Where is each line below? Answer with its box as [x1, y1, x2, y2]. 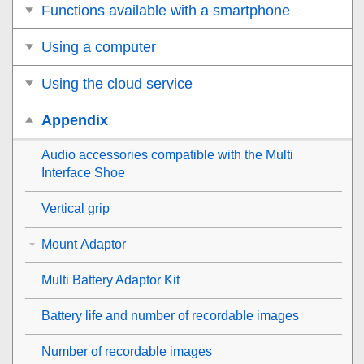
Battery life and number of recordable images [41, 308, 299, 323]
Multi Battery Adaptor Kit [41, 272, 180, 287]
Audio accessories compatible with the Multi [41, 147, 293, 162]
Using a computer [41, 38, 156, 55]
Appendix [41, 111, 108, 128]
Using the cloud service [41, 75, 193, 92]
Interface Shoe [41, 165, 125, 180]
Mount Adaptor [41, 236, 126, 251]
